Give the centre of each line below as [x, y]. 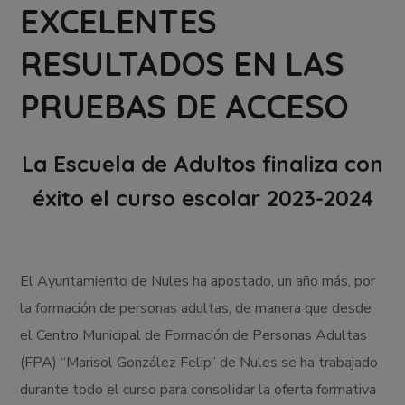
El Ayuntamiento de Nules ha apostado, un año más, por [198, 282]
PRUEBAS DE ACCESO [184, 107]
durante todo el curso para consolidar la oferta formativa [198, 390]
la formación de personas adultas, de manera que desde [196, 309]
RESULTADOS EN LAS [182, 64]
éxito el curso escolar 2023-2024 [202, 198]
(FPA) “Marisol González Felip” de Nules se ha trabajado [199, 363]
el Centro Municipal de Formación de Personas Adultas [194, 336]
